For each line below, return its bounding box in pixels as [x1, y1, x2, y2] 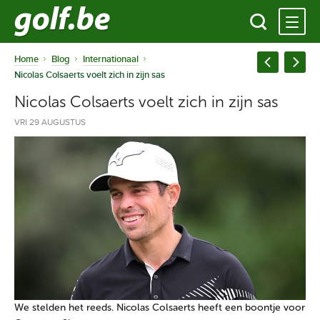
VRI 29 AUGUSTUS [14, 117, 86, 128]
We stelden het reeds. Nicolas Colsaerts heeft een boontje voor [14, 301, 305, 314]
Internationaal [83, 54, 139, 65]
